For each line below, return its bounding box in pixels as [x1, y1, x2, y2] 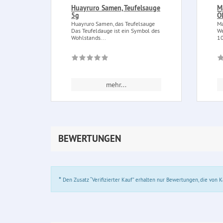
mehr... [106, 80, 126, 90]
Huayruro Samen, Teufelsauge [71, 3, 160, 13]
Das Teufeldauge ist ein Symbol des [71, 27, 160, 35]
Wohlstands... [71, 34, 106, 42]
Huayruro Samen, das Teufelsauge [71, 20, 155, 28]
